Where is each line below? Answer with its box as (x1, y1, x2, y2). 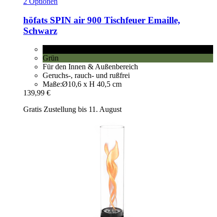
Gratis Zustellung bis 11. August (23, 105, 122, 114)
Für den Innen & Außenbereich (43, 62, 138, 71)
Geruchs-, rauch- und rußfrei (43, 71, 130, 80)
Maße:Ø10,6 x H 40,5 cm (43, 80, 122, 89)
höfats (23, 15, 47, 25)
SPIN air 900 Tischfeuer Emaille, (47, 15, 180, 25)
